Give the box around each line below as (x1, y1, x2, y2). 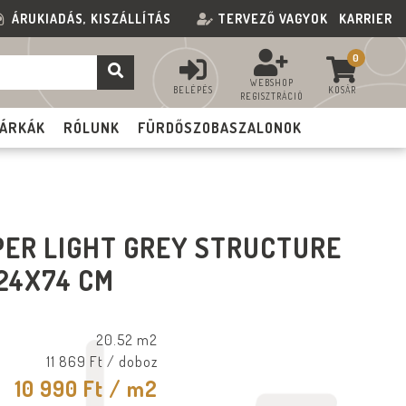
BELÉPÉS (173, 83, 213, 95)
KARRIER (339, 11, 392, 26)
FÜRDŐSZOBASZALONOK (138, 119, 303, 137)
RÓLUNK (63, 119, 121, 137)
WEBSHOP (249, 77, 294, 88)
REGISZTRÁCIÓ (239, 91, 304, 101)
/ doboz (103, 353, 159, 371)
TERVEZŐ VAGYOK (217, 11, 328, 26)
